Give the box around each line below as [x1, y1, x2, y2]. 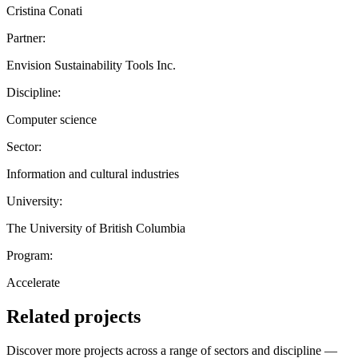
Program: [6, 248, 53, 262]
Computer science [6, 112, 97, 126]
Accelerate [6, 275, 60, 289]
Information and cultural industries [6, 166, 179, 181]
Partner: [6, 30, 46, 45]
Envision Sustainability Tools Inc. [6, 58, 176, 72]
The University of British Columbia [6, 221, 185, 235]
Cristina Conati [6, 3, 82, 18]
